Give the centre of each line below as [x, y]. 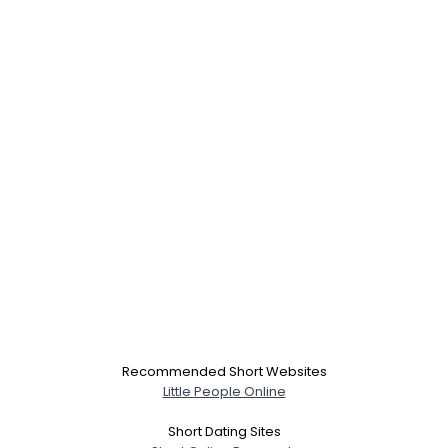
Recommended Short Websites [224, 371]
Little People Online [224, 391]
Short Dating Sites [224, 431]
